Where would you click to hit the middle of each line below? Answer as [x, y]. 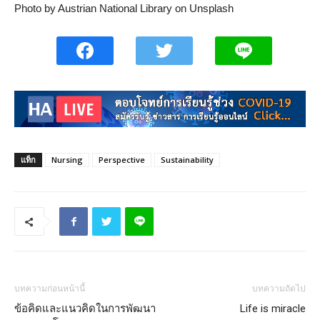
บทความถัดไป [279, 289]
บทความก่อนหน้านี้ [50, 289]
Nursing [67, 160]
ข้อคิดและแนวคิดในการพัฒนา [85, 309]
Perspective [122, 160]
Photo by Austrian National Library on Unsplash [124, 9]
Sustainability [187, 160]
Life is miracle [273, 309]
